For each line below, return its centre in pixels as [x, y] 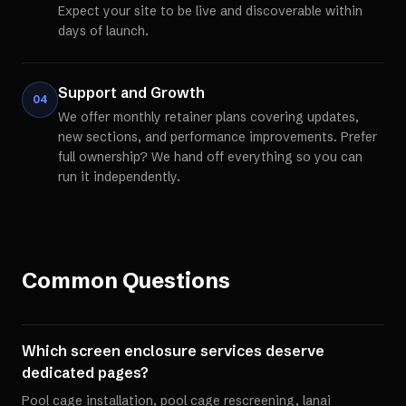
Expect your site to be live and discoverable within [210, 11]
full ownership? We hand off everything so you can [210, 157]
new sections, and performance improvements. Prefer [217, 137]
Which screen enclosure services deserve [173, 351]
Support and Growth [131, 92]
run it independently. [119, 177]
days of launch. [103, 31]
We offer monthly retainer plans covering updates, [208, 117]
